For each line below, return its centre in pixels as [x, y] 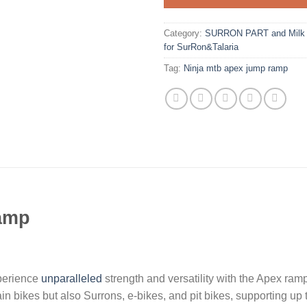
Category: [184, 33]
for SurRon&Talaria [201, 47]
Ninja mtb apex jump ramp [236, 68]
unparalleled [72, 279]
